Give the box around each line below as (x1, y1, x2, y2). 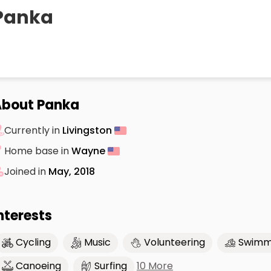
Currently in (4, 123, 62, 137)
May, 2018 (48, 164, 95, 178)
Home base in (4, 143, 71, 158)
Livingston (62, 123, 114, 137)
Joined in (4, 164, 48, 178)
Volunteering (144, 235, 205, 250)
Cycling (16, 235, 51, 250)
